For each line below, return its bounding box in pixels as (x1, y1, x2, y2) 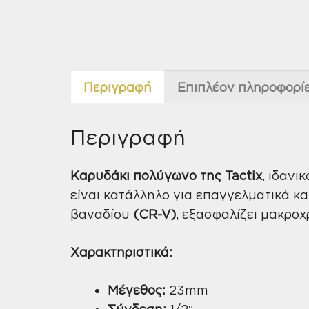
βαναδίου (70, 206, 133, 221)
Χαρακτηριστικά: (70, 244, 176, 259)
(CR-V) (133, 206, 176, 221)
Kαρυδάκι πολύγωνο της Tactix (70, 168, 262, 182)
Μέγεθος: (108, 282, 166, 297)
